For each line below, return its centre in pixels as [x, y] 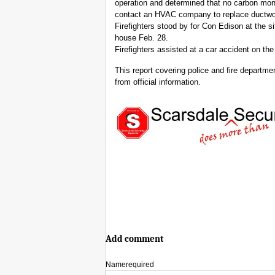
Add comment [134, 239]
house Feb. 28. [141, 38]
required [140, 265]
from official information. [158, 82]
